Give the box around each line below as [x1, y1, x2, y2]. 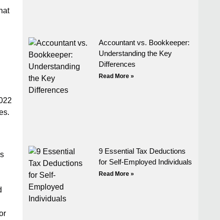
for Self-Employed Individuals [99, 158, 192, 166]
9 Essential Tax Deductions [99, 147, 186, 156]
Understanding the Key [99, 49, 172, 57]
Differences [99, 59, 136, 68]
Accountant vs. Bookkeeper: [99, 38, 190, 47]
